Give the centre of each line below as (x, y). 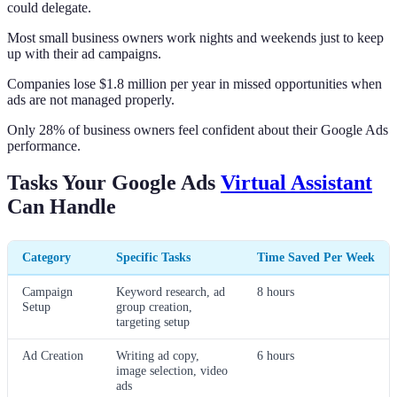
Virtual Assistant (296, 183)
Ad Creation (53, 356)
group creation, (154, 307)
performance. (44, 145)
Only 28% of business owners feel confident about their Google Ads (198, 129)
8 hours (276, 292)
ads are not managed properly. (91, 99)
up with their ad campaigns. (84, 53)
